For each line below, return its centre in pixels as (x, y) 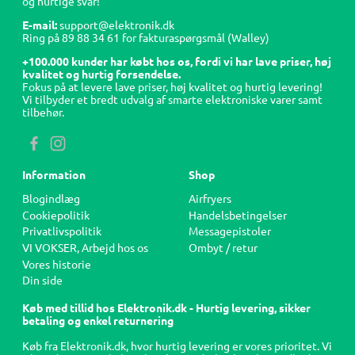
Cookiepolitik (56, 215)
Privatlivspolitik (62, 232)
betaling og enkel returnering (98, 321)
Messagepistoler (230, 232)
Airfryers (210, 198)
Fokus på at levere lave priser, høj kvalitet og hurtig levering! (172, 87)
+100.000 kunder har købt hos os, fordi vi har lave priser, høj (177, 61)
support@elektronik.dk (117, 25)
